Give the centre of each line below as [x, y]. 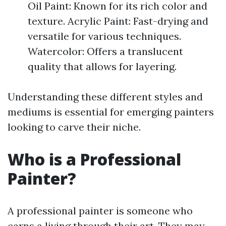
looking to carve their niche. [74, 127]
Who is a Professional [94, 159]
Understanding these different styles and [105, 97]
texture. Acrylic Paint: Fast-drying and [118, 21]
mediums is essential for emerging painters [111, 112]
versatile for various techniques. [104, 36]
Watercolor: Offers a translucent [105, 51]
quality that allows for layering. [102, 66]
